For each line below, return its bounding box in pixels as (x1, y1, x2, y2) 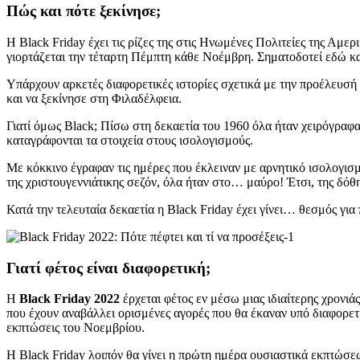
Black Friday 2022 (19, 292, 120, 306)
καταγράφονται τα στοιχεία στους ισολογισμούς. (6, 133, 253, 148)
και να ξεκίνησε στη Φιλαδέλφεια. (6, 92, 182, 106)
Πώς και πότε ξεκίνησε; (6, 2, 161, 20)
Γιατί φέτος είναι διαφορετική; (6, 259, 211, 276)
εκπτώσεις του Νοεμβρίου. (6, 321, 145, 335)
